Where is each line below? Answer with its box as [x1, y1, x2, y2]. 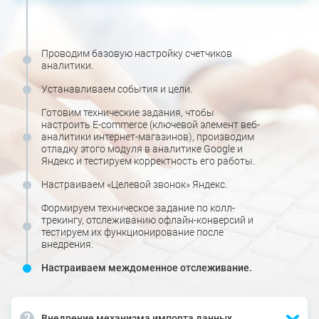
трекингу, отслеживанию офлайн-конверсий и [41, 214, 253, 226]
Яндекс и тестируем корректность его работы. [41, 155, 255, 167]
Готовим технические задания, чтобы [41, 107, 214, 119]
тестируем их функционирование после [41, 226, 224, 239]
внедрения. [41, 239, 93, 251]
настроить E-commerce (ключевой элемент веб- [41, 119, 260, 131]
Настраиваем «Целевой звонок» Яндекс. [41, 179, 227, 191]
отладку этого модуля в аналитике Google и [41, 143, 243, 155]
